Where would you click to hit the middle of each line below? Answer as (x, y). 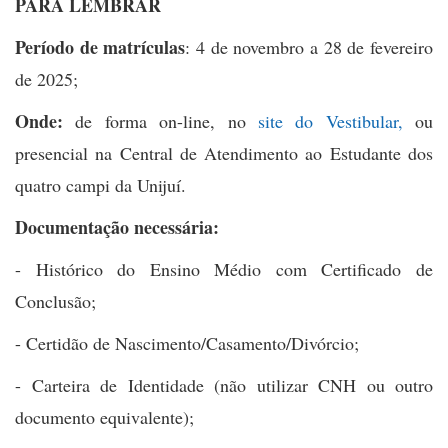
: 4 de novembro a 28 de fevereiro (309, 46)
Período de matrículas (100, 46)
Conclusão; (58, 300)
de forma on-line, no (154, 120)
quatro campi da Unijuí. (103, 184)
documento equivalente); (107, 416)
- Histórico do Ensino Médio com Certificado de (224, 268)
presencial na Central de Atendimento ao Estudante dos (224, 152)
